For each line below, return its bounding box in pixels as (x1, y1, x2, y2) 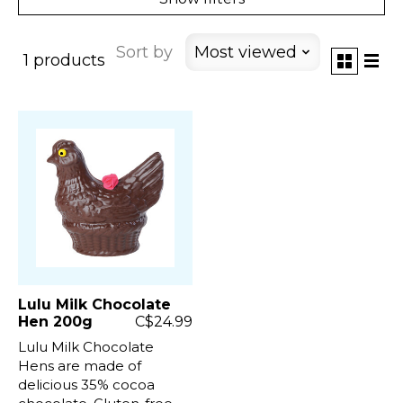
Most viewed (193, 41, 297, 62)
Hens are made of (18, 356, 141, 374)
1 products (23, 50, 105, 71)
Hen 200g (18, 312, 93, 330)
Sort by (116, 41, 173, 62)
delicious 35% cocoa (18, 375, 155, 393)
